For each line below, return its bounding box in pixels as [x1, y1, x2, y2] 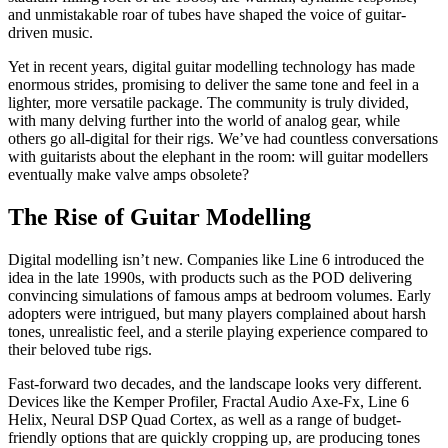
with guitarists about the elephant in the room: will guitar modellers [8, 147, 428, 165]
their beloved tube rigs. [8, 340, 152, 358]
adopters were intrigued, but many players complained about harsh [8, 304, 426, 322]
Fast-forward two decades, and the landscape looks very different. [8, 374, 422, 392]
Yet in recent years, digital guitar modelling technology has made [8, 57, 415, 75]
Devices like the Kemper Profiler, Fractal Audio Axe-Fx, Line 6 [8, 392, 409, 410]
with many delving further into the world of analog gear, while [8, 111, 400, 129]
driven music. [8, 23, 93, 41]
